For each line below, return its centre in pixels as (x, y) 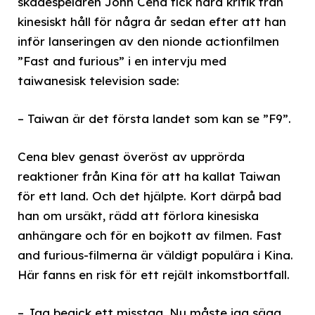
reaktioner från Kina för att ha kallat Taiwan (149, 176)
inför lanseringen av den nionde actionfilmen (148, 41)
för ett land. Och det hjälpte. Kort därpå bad (149, 196)
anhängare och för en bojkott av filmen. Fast (150, 236)
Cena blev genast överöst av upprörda (131, 157)
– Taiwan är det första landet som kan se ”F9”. (154, 118)
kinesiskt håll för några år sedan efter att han (152, 21)
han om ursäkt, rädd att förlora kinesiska (138, 216)
